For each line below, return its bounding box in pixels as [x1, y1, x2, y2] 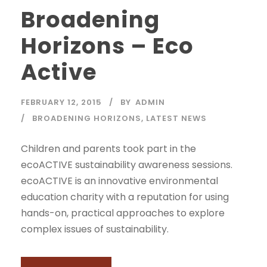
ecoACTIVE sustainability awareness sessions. [21, 158, 232, 172]
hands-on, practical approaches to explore [21, 206, 225, 220]
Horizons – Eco [21, 30, 194, 61]
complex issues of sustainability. [21, 222, 169, 236]
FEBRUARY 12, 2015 [21, 97, 102, 108]
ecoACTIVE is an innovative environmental [21, 174, 218, 188]
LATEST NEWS [146, 113, 207, 124]
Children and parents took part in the [21, 142, 196, 156]
